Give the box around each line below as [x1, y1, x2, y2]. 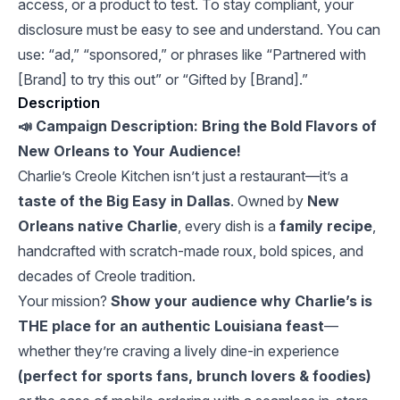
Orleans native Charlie [18, 217, 178, 235]
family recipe [279, 217, 372, 235]
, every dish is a [178, 217, 279, 235]
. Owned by [230, 192, 307, 210]
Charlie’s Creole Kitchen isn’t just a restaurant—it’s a [18, 167, 348, 185]
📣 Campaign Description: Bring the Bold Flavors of [18, 117, 377, 135]
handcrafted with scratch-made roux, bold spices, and [18, 242, 363, 260]
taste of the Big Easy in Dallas [18, 192, 230, 210]
